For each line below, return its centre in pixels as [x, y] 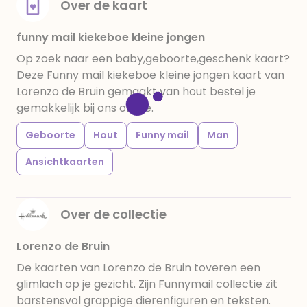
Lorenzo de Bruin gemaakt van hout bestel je [136, 91]
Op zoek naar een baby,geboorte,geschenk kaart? [153, 59]
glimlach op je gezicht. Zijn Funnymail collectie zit [147, 284]
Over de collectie [113, 214]
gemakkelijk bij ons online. [85, 108]
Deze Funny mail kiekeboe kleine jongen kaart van [150, 75]
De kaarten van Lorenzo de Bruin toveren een [138, 268]
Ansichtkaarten [65, 162]
